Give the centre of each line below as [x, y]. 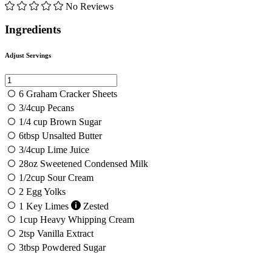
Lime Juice [68, 150]
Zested [96, 206]
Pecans [61, 108]
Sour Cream [70, 178]
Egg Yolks [46, 192]
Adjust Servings [28, 56]
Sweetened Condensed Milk [94, 164]
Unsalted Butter [72, 136]
